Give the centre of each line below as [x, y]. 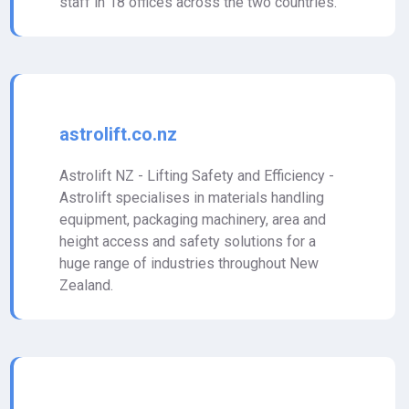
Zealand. [86, 285]
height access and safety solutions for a [188, 241]
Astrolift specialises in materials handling [192, 198]
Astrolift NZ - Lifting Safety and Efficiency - [197, 176]
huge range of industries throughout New [189, 263]
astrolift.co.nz [118, 134]
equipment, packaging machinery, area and [193, 220]
